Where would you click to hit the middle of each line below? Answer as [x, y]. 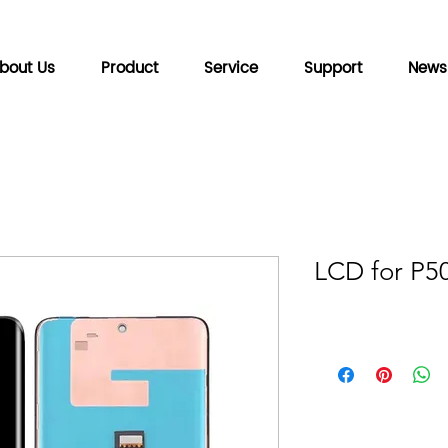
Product [129, 68]
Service [231, 68]
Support [333, 68]
